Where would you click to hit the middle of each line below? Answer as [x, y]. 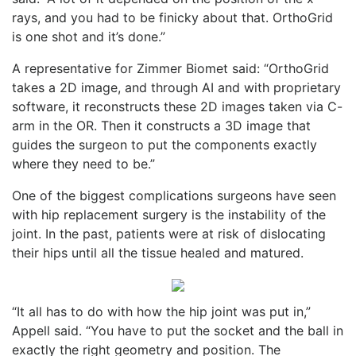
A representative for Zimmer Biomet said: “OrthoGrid [170, 68]
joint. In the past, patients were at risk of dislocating [169, 233]
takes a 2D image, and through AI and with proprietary [176, 87]
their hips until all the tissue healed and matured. [158, 252]
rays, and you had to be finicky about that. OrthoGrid [172, 17]
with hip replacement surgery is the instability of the [169, 214]
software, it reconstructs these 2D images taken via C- [177, 106]
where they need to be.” [83, 163]
